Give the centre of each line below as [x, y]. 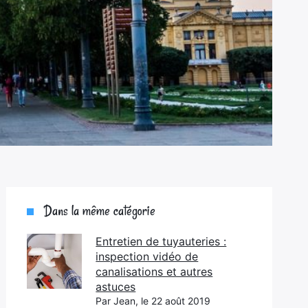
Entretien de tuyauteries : [161, 241]
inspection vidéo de [147, 256]
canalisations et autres [154, 272]
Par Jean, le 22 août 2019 [153, 301]
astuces [116, 287]
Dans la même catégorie [100, 211]
